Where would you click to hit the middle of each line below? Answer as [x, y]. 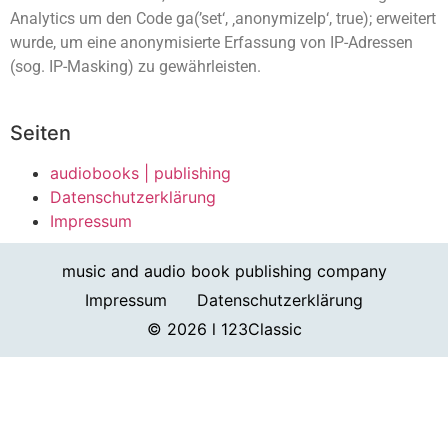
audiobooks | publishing [140, 172]
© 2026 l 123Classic [224, 328]
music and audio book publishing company [224, 270]
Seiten [40, 132]
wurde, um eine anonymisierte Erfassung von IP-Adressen [211, 42]
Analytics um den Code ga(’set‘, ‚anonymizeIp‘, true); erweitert [223, 18]
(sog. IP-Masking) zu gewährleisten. [135, 66]
